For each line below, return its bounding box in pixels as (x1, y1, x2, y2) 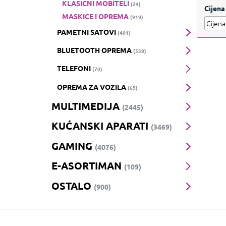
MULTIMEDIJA (51, 99, 122, 112)
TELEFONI (56, 64, 92, 73)
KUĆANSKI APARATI (51, 119, 151, 133)
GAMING (51, 139, 95, 152)
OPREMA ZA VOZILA (56, 82, 128, 91)
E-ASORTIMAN (51, 159, 124, 173)
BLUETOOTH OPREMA (56, 45, 133, 55)
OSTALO (51, 179, 94, 192)
